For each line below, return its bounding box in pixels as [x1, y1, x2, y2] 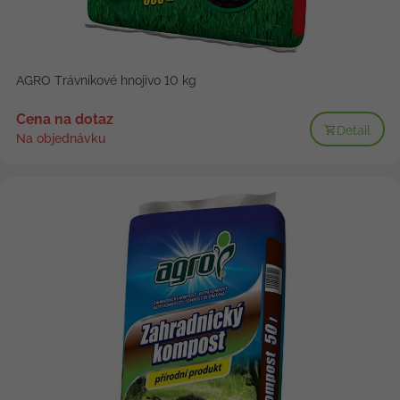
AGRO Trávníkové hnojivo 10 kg [15, 73, 196, 88]
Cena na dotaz [15, 111, 113, 129]
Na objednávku [15, 131, 105, 146]
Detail [336, 122, 371, 137]
